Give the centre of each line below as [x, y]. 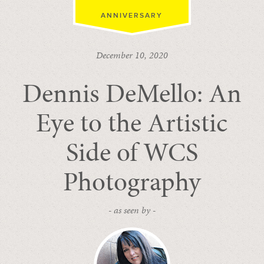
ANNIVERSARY [132, 15]
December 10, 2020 [132, 55]
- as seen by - [132, 210]
